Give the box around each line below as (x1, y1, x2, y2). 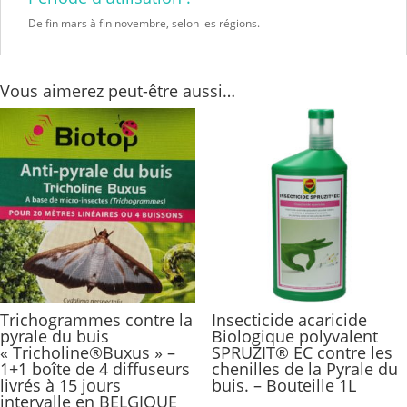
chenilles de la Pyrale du (211, 358, 398, 381)
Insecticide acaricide (211, 309, 367, 332)
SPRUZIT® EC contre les (211, 342, 392, 364)
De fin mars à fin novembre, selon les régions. (28, 15, 260, 32)
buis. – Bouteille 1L (211, 374, 356, 397)
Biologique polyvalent (211, 325, 378, 348)
